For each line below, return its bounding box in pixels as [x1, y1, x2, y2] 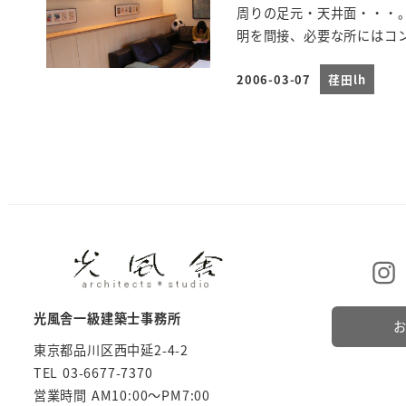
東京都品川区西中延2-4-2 [33, 340, 188, 359]
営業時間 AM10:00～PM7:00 [33, 385, 210, 404]
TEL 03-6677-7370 [33, 362, 153, 382]
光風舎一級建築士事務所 [33, 309, 181, 328]
